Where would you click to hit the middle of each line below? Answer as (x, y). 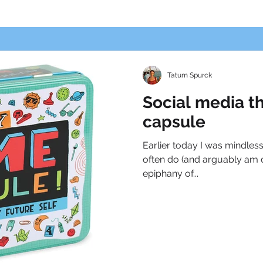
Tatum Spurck (190, 75)
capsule (174, 122)
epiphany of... (171, 173)
